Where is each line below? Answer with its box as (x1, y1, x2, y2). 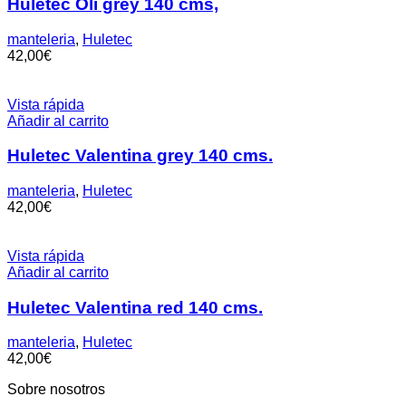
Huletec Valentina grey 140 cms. (7, 146, 273, 166)
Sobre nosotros (7, 382, 105, 398)
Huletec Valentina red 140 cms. (7, 297, 263, 317)
